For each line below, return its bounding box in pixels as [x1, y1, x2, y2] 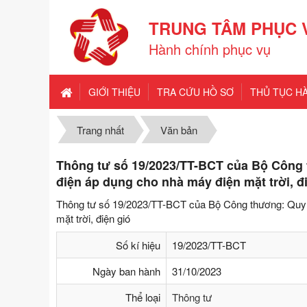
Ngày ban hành [93, 264, 160, 279]
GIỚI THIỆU [88, 85, 140, 99]
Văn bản [160, 123, 197, 138]
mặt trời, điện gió [56, 211, 130, 226]
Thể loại [125, 290, 160, 305]
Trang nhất [77, 123, 124, 138]
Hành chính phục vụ [149, 38, 271, 59]
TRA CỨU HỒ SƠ [157, 85, 234, 99]
